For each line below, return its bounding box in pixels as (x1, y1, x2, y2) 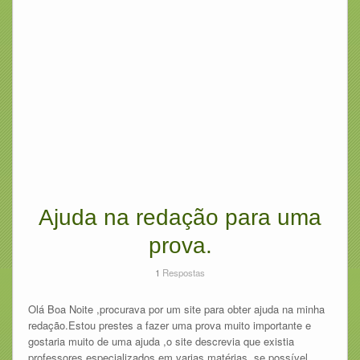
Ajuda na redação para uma (39, 204, 321, 230)
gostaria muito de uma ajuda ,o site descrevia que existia (27, 333, 294, 349)
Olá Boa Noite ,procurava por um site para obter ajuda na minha (27, 301, 325, 317)
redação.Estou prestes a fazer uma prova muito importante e (27, 317, 311, 333)
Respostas (160, 265, 205, 279)
